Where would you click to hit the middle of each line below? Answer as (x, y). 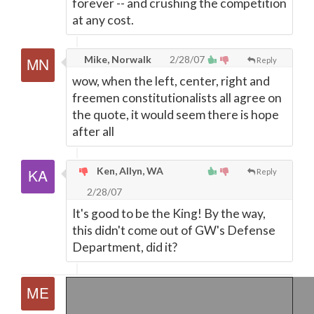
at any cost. (103, 20)
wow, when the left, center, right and (171, 81)
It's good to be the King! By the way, (169, 213)
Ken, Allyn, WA (129, 171)
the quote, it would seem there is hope (176, 115)
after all (93, 131)
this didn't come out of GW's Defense (174, 230)
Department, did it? (125, 247)
